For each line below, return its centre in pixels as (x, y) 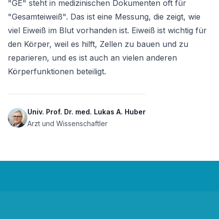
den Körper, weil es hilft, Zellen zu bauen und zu (98, 44)
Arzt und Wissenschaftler (67, 123)
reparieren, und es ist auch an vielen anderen (92, 58)
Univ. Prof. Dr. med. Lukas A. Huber (87, 112)
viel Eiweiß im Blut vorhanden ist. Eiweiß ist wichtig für (107, 30)
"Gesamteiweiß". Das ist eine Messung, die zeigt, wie (104, 17)
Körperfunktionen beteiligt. (57, 71)
